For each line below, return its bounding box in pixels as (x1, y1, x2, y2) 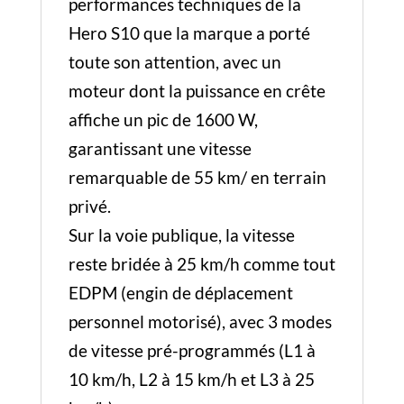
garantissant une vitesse (68, 138, 252, 159)
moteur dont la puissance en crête (68, 80, 326, 101)
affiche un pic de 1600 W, (68, 109, 258, 130)
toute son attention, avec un (68, 51, 281, 72)
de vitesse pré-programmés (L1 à (68, 340, 316, 361)
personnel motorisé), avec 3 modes (68, 311, 332, 332)
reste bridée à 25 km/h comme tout (68, 253, 335, 274)
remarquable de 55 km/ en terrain (68, 167, 326, 188)
